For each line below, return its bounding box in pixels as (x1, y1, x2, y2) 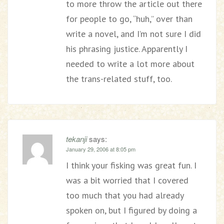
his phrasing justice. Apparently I (66, 43, 187, 54)
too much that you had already (66, 189, 183, 201)
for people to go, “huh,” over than (66, 13, 192, 24)
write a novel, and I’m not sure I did (66, 28, 201, 39)
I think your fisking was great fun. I (66, 159, 196, 171)
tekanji (66, 133, 87, 144)
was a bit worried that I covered (66, 174, 188, 186)
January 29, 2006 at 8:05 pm (66, 145, 135, 153)
